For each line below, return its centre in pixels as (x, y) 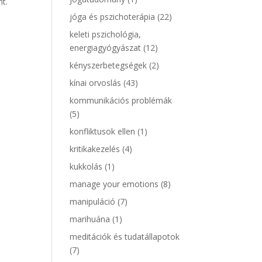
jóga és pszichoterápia (113, 17)
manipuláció (93, 201)
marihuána (90, 219)
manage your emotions (114, 184)
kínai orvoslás (96, 83)
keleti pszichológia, (106, 34)
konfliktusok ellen (103, 131)
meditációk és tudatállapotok (125, 237)
